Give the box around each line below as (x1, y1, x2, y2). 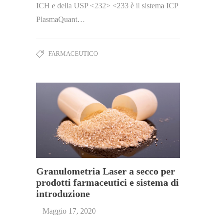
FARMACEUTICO (48, 49, 98, 57)
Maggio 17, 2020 (43, 206, 96, 215)
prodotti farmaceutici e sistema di (36, 176, 179, 188)
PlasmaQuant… (36, 15, 85, 23)
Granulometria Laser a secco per (36, 165, 175, 176)
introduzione (36, 188, 90, 199)
